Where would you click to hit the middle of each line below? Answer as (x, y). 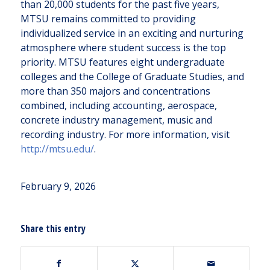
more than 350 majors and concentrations (115, 91)
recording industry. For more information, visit (125, 134)
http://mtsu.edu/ (57, 149)
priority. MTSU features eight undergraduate (122, 62)
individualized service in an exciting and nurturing (132, 33)
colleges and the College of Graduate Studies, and (132, 76)
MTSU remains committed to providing (108, 18)
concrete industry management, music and (116, 120)
